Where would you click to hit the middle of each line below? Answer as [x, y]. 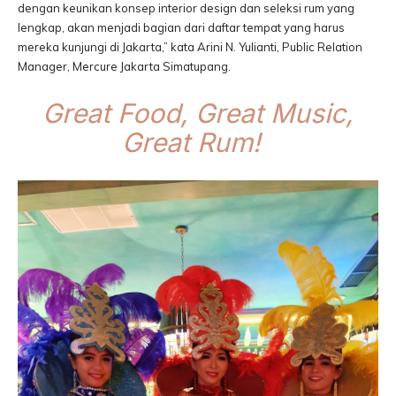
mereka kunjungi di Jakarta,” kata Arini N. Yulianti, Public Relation [190, 47]
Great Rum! [198, 142]
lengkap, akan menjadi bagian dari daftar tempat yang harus [181, 27]
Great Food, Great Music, [198, 113]
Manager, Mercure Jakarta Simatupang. [127, 66]
